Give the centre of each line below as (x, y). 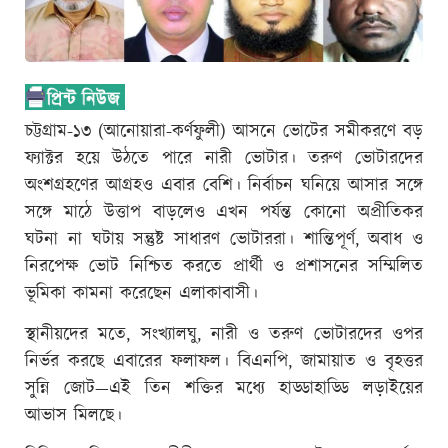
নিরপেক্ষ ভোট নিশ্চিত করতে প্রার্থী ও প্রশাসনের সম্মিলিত (224, 266)
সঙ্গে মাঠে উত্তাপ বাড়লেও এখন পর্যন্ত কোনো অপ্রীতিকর (224, 212)
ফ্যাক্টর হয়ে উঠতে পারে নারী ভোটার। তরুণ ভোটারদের (224, 158)
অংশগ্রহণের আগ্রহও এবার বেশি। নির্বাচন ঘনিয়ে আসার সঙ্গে (224, 185)
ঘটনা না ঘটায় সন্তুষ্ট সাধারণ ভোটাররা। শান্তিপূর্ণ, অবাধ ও (224, 239)
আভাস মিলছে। (73, 415)
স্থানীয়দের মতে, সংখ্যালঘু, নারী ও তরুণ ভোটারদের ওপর (224, 334)
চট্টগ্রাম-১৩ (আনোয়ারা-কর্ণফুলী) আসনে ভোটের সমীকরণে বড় (224, 131)
